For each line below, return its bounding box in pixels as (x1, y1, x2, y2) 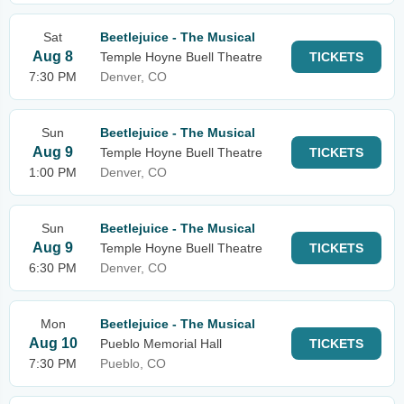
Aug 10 (28, 335, 78, 351)
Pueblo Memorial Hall (100, 336, 222, 351)
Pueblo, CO (100, 356, 166, 371)
